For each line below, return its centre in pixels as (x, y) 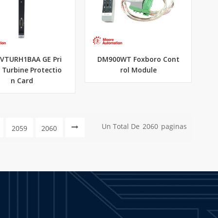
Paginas (174, 126)
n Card (22, 81)
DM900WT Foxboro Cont (138, 60)
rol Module (138, 70)
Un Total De (121, 126)
